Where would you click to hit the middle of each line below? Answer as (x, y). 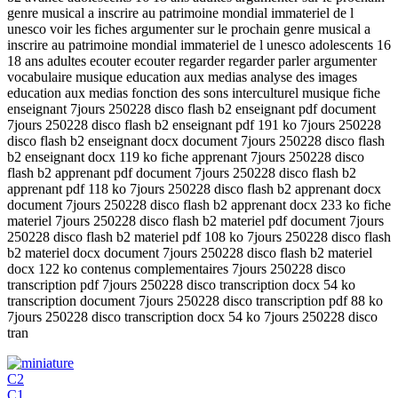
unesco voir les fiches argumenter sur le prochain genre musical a (189, 28)
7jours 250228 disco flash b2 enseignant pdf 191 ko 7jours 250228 (194, 124)
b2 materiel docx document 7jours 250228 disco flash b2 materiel (190, 252)
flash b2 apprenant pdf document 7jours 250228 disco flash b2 (182, 172)
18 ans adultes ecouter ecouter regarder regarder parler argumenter (192, 60)
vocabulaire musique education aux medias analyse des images (182, 76)
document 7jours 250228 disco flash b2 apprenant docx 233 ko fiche (199, 204)
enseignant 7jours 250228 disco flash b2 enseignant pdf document (191, 108)
